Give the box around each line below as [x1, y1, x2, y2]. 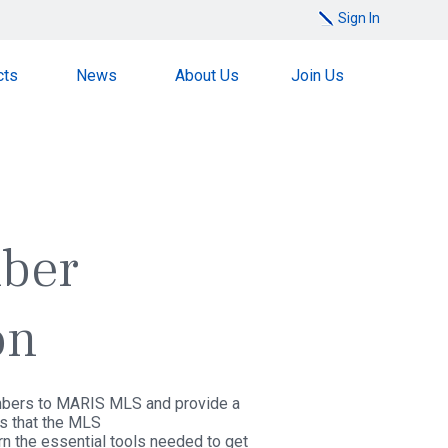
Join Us [291, 66, 345, 85]
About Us [174, 66, 239, 85]
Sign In [338, 10, 380, 26]
